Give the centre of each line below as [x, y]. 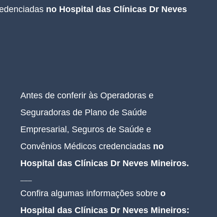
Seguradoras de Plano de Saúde [85, 112]
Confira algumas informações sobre [90, 193]
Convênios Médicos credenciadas [87, 146]
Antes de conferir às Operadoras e [88, 95]
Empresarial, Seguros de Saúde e [87, 129]
